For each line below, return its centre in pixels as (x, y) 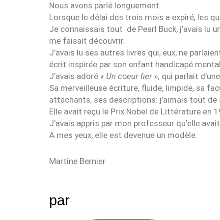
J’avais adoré (75, 76)
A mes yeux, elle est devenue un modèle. (123, 135)
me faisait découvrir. (87, 41)
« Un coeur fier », (130, 76)
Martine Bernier (77, 161)
